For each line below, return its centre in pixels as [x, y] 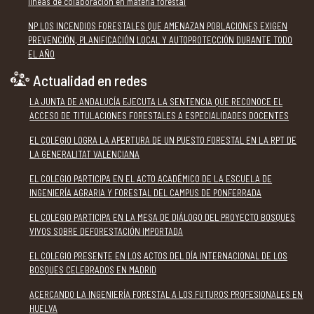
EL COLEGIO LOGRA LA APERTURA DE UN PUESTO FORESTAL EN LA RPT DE [163, 140]
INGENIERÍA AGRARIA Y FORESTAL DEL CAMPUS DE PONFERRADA [146, 192]
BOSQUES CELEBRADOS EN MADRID [93, 269]
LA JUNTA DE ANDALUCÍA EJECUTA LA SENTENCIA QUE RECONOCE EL [156, 101]
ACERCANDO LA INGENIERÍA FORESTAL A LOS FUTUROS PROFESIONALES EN [166, 294]
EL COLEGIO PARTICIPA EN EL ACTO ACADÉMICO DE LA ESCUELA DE [151, 178]
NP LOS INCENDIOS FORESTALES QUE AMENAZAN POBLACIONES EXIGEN [158, 26]
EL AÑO [42, 54]
